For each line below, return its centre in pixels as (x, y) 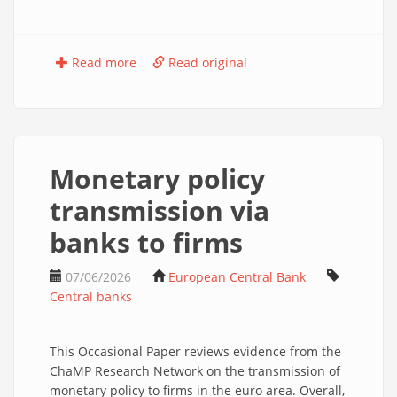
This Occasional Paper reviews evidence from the (195, 351)
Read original (206, 62)
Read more (102, 62)
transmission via (160, 210)
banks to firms (146, 242)
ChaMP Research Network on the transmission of (195, 371)
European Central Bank (237, 277)
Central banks (91, 296)
